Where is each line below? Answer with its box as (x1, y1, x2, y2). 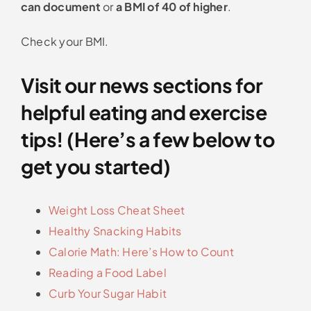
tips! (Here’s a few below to (20, 127, 275, 152)
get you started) (20, 154, 171, 179)
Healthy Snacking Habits (48, 223, 184, 238)
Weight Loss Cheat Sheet (48, 202, 185, 217)
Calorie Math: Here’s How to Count (48, 244, 234, 259)
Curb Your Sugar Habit (48, 285, 167, 301)
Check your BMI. (20, 33, 109, 49)
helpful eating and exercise (20, 100, 267, 125)
